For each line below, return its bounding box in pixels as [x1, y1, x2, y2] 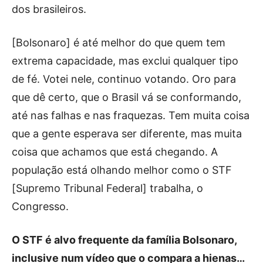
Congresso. [12, 200, 69, 213]
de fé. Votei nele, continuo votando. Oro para [12, 72, 236, 85]
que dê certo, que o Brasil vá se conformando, [12, 90, 241, 103]
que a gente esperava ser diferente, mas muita [12, 127, 242, 140]
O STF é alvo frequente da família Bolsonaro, [12, 233, 237, 246]
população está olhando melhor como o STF [12, 163, 232, 176]
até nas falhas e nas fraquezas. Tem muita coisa [12, 109, 249, 122]
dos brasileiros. [12, 2, 86, 15]
